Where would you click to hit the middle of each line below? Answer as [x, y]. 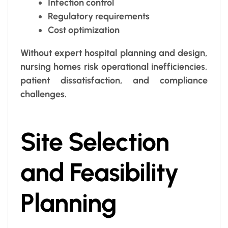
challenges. [44, 94]
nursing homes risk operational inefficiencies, [114, 66]
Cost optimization [84, 30]
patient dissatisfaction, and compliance [114, 80]
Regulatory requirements [99, 16]
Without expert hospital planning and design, [114, 53]
